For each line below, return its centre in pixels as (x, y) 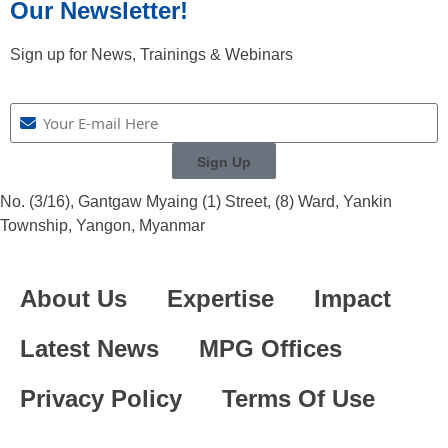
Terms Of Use (298, 399)
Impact (352, 299)
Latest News (89, 349)
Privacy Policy (101, 399)
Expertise (220, 299)
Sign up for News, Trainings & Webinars (151, 55)
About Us (73, 299)
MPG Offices (270, 349)
